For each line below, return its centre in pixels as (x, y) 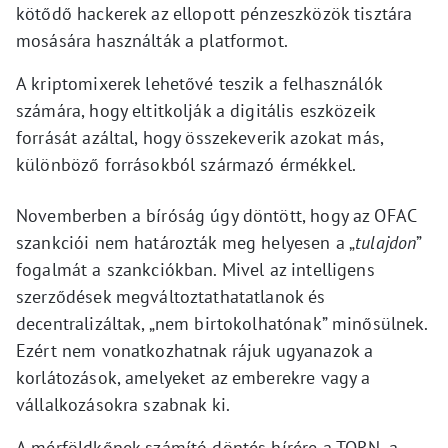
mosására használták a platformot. (152, 41)
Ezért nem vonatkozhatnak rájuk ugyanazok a (195, 351)
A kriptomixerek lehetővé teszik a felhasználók (199, 84)
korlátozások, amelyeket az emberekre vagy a (193, 378)
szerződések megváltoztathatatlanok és (171, 297)
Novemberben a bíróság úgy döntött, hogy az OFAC (216, 216)
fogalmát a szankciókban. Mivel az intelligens (195, 270)
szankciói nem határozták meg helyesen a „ (186, 243)
